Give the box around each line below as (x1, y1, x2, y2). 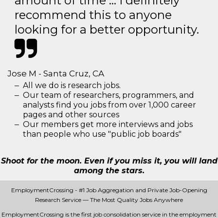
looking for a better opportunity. (15, 22, 199, 36)
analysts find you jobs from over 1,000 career (23, 100, 196, 109)
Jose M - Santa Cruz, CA (7, 68, 104, 78)
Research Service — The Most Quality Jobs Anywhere (35, 196, 183, 203)
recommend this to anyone (15, 7, 172, 22)
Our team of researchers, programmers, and (23, 90, 194, 100)
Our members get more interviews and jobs (23, 119, 193, 129)
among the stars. (73, 165, 145, 175)
